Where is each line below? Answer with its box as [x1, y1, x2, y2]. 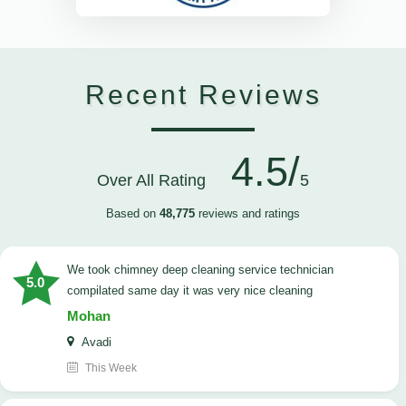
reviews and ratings [195, 207, 300, 221]
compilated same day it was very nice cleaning [67, 284, 313, 298]
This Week [82, 362, 137, 375]
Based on [106, 207, 159, 221]
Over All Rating [97, 171, 219, 190]
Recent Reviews [84, 80, 322, 111]
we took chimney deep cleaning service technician [67, 263, 78, 277]
